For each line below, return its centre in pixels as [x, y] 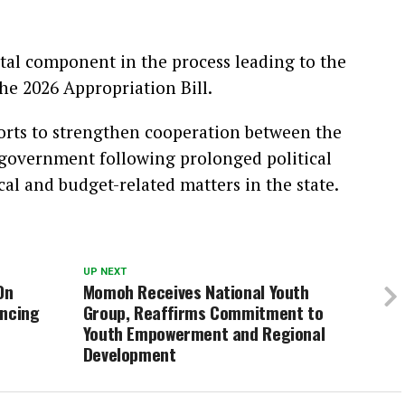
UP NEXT [104, 272]
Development [129, 354]
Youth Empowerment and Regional [204, 333]
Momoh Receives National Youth [196, 292]
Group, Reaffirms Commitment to [203, 312]
